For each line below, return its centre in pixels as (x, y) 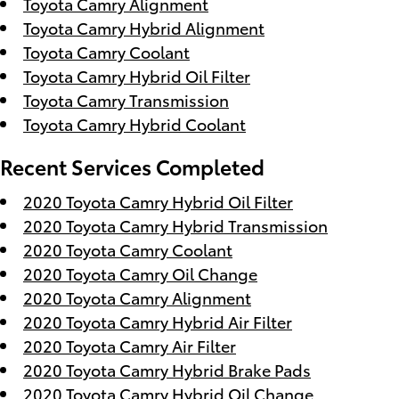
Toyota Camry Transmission (126, 99)
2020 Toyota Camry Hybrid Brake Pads (167, 369)
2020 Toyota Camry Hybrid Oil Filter (158, 200)
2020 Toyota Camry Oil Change (140, 273)
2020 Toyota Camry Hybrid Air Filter (158, 321)
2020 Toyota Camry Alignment (137, 297)
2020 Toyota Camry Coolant (128, 248)
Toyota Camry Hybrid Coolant (134, 123)
